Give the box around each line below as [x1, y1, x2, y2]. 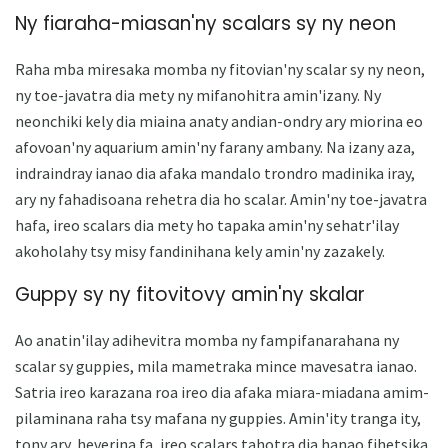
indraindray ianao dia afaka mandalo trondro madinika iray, [15, 162, 415, 183]
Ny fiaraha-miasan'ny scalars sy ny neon [15, 9, 396, 37]
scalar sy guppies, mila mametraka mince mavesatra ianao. [15, 356, 417, 377]
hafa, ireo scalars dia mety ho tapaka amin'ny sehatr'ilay [15, 214, 399, 235]
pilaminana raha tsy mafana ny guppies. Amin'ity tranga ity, [15, 408, 421, 429]
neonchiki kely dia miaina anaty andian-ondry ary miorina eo [15, 110, 423, 131]
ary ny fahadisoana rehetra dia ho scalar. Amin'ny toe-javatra [15, 188, 427, 209]
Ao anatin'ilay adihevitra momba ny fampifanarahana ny [15, 330, 399, 351]
